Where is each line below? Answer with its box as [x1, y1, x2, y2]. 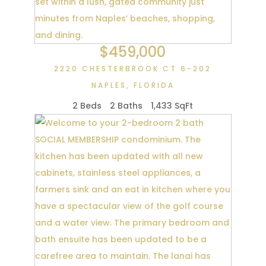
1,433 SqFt [151, 100, 194, 112]
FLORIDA [133, 80, 175, 90]
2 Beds [72, 100, 102, 112]
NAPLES [91, 80, 126, 90]
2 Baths [110, 100, 143, 112]
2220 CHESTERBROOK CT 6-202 [54, 64, 212, 74]
